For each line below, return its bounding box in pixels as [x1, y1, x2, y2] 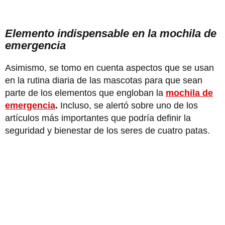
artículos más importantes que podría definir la [5, 113, 191, 124]
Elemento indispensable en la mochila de [5, 27, 216, 40]
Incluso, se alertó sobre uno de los [58, 100, 198, 111]
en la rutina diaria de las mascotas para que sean [5, 75, 202, 86]
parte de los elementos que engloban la [5, 88, 166, 98]
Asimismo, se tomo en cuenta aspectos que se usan [5, 63, 214, 73]
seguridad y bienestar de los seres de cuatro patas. [5, 126, 210, 136]
